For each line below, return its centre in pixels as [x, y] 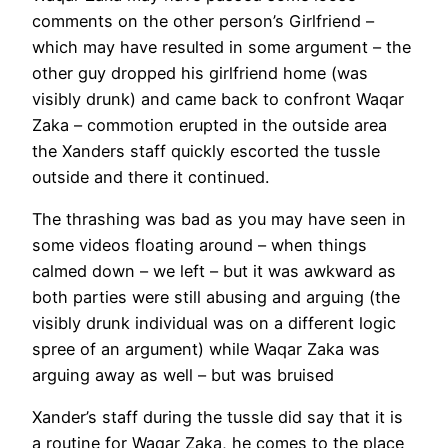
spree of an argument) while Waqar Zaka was [206, 348]
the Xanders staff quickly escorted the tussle [206, 150]
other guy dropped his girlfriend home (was [200, 72]
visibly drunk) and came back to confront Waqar [218, 98]
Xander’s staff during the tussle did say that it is [217, 417]
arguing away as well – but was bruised [183, 374]
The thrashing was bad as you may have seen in [219, 218]
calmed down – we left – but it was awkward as [214, 270]
